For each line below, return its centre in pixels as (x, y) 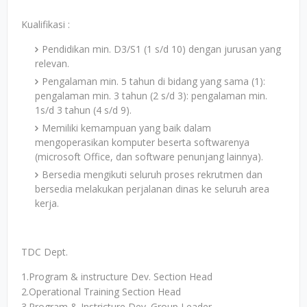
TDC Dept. (45, 252)
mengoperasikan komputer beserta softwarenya (142, 142)
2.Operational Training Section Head (101, 292)
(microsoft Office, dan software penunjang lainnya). (149, 157)
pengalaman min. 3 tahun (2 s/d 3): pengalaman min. (151, 96)
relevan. (52, 63)
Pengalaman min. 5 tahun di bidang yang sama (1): (153, 81)
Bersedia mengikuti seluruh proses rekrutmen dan (152, 174)
